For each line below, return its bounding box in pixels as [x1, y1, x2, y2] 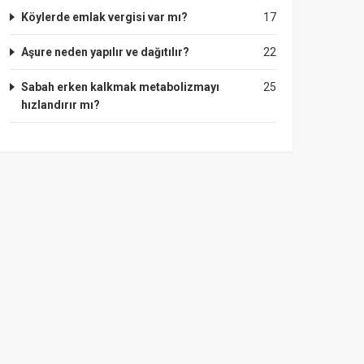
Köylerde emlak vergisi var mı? [21, 11, 188, 24]
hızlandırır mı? [21, 98, 100, 111]
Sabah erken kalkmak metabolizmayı [21, 80, 219, 93]
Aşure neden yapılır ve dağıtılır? [21, 45, 189, 58]
